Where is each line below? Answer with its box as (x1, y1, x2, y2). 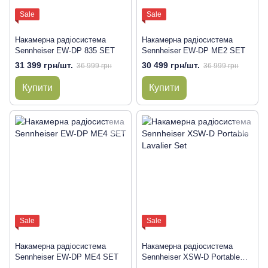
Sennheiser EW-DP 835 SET (15, 46, 115, 56)
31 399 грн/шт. (15, 60, 73, 71)
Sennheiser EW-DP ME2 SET (142, 46, 245, 56)
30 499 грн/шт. (142, 60, 200, 71)
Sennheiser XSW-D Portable (142, 252, 240, 262)
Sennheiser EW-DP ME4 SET (15, 252, 118, 262)
